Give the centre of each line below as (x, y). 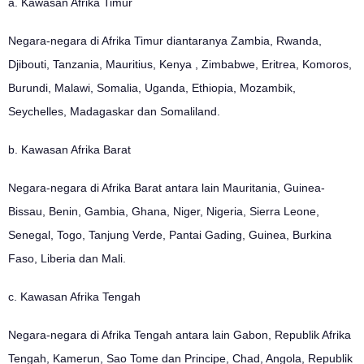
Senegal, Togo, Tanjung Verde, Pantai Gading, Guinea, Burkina (170, 234)
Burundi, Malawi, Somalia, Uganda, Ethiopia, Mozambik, (152, 87)
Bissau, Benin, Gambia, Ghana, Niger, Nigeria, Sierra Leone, (164, 211)
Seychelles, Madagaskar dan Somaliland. (114, 111)
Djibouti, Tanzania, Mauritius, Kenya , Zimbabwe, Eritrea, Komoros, (180, 64)
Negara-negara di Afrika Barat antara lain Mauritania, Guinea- (167, 187)
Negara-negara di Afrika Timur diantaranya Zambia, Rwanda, (165, 40)
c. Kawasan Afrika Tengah (74, 296)
